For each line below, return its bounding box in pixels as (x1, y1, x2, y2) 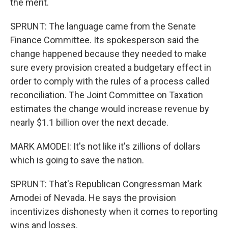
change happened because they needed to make (10, 48, 207, 59)
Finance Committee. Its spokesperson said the (10, 35, 199, 45)
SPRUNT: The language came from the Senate (10, 21, 196, 32)
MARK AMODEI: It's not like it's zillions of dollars (10, 141, 201, 152)
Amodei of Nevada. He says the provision (10, 192, 176, 203)
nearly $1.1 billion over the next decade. (10, 117, 168, 128)
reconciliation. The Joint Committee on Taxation (10, 90, 203, 100)
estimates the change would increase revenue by (10, 103, 209, 114)
